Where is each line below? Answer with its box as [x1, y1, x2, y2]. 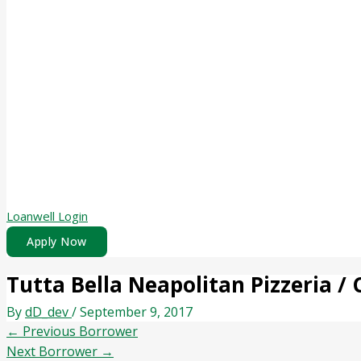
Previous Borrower [19, 322, 138, 340]
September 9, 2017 [80, 302, 193, 321]
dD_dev [25, 302, 72, 321]
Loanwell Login [6, 208, 88, 225]
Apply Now [27, 234, 87, 250]
